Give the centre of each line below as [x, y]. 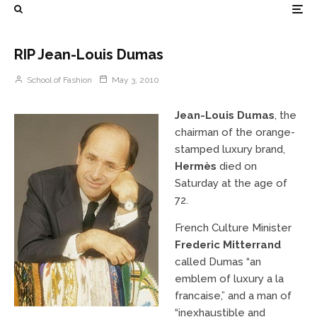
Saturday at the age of [231, 183]
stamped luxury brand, [230, 149]
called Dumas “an [218, 262]
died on [236, 166]
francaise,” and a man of [233, 296]
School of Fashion [58, 80]
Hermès [195, 166]
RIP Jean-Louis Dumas [89, 54]
